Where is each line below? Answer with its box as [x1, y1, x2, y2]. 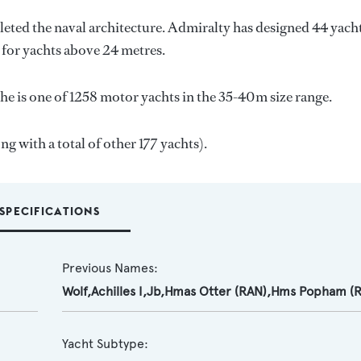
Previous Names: [61, 260, 158, 276]
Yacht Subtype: [61, 336, 148, 351]
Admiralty [168, 18, 230, 37]
